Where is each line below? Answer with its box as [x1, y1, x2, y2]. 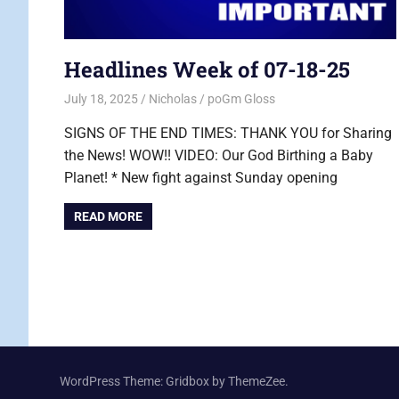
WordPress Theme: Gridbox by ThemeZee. [60, 373, 289, 388]
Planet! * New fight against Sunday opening [64, 169, 338, 187]
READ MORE [74, 209, 143, 224]
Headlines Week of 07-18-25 [64, 54, 350, 84]
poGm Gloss [207, 92, 275, 107]
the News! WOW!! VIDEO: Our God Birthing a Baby [64, 147, 373, 165]
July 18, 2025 [64, 92, 138, 107]
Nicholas [148, 92, 197, 107]
